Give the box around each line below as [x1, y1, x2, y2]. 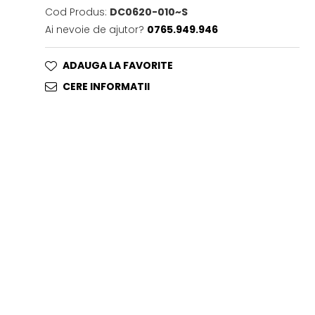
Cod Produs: [45, 5, 108, 19]
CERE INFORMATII [63, 79, 150, 94]
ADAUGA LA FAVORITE [63, 58, 174, 72]
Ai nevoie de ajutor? [45, 22, 145, 37]
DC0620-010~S [110, 5, 188, 19]
